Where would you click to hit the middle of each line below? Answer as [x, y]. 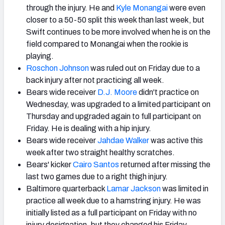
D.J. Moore [117, 92]
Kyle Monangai [142, 8]
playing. [40, 56]
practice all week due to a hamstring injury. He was [114, 201]
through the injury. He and [71, 8]
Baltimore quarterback [66, 189]
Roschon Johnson [58, 68]
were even [187, 8]
